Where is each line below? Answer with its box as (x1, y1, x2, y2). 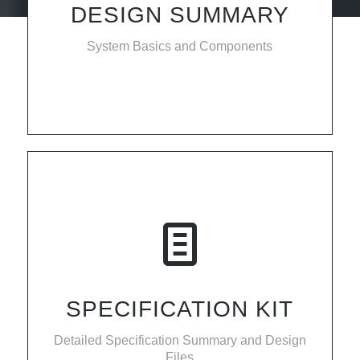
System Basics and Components (87, 39, 273, 54)
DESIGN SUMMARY (70, 2, 289, 27)
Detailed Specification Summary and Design (53, 333, 306, 347)
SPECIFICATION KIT (66, 296, 294, 321)
